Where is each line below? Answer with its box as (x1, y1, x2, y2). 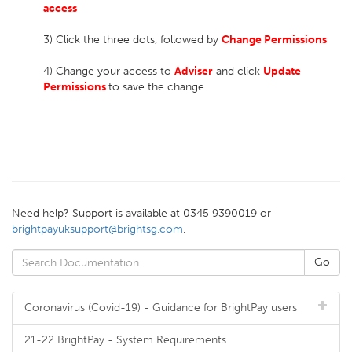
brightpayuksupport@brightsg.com (12, 222, 183, 236)
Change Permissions (222, 33, 327, 46)
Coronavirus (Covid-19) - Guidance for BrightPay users (24, 301, 297, 314)
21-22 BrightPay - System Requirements (24, 333, 226, 346)
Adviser (174, 64, 213, 78)
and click (216, 64, 263, 78)
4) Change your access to (43, 64, 174, 78)
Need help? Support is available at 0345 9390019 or (12, 207, 271, 220)
